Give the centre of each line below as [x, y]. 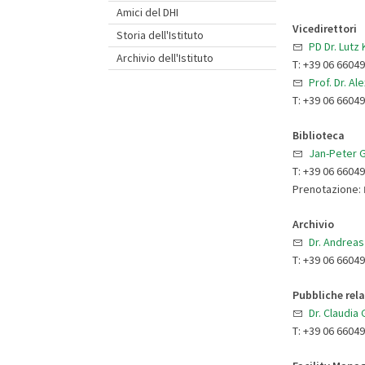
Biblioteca [318, 135]
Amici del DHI [148, 12]
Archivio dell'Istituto [165, 58]
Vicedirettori [324, 28]
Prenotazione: [328, 189]
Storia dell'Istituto [161, 35]
